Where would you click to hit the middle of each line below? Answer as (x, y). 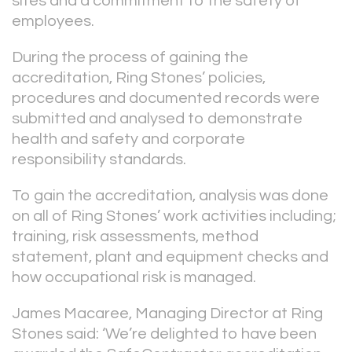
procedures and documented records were (166, 98)
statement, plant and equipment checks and (170, 257)
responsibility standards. (99, 159)
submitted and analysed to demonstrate (157, 119)
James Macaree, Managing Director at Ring (167, 313)
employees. (53, 21)
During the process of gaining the (130, 57)
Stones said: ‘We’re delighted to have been (164, 334)
